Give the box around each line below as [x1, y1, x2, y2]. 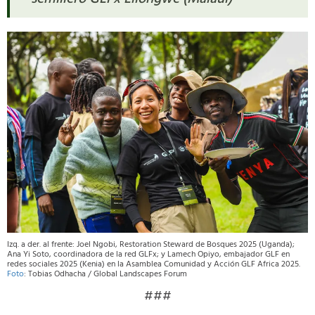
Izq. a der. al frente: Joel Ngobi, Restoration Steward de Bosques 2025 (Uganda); [7, 237, 295, 252]
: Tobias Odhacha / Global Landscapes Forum [24, 266, 187, 281]
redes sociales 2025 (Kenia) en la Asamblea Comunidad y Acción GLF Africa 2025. [7, 257, 300, 271]
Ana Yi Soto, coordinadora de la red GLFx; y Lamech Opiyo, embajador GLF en [7, 247, 290, 262]
